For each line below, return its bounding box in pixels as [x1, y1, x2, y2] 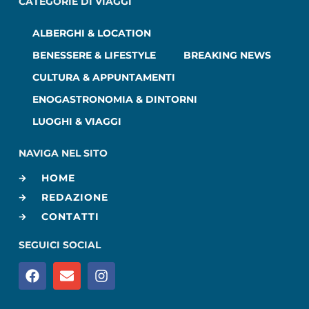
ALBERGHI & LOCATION [32, 27, 151, 40]
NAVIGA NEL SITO [18, 147, 108, 160]
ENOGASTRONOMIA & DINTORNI [32, 93, 197, 106]
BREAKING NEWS [183, 49, 271, 62]
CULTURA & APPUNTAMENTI [32, 71, 175, 84]
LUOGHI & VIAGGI [32, 115, 121, 128]
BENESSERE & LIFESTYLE [32, 49, 156, 62]
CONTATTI [41, 210, 99, 223]
